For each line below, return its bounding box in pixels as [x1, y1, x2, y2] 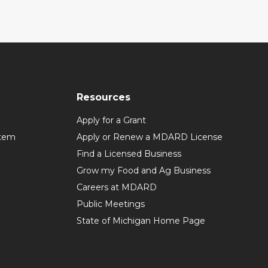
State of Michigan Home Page [77, 215, 205, 226]
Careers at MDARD [77, 182, 157, 193]
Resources [77, 92, 130, 103]
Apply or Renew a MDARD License [77, 132, 223, 142]
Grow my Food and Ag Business [77, 165, 211, 176]
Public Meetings [77, 199, 145, 209]
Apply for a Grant [77, 115, 146, 126]
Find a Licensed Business [77, 148, 181, 159]
